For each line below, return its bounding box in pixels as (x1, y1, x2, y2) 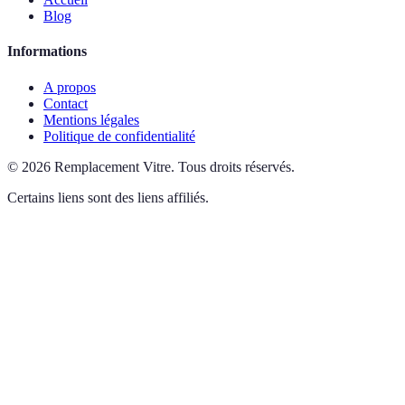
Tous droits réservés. (178, 158, 295, 174)
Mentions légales (43, 111, 139, 127)
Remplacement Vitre (54, 158, 171, 174)
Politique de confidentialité (43, 127, 195, 144)
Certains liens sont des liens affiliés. (7, 189, 209, 205)
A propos (43, 79, 96, 95)
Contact (43, 95, 88, 111)
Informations (7, 43, 87, 60)
